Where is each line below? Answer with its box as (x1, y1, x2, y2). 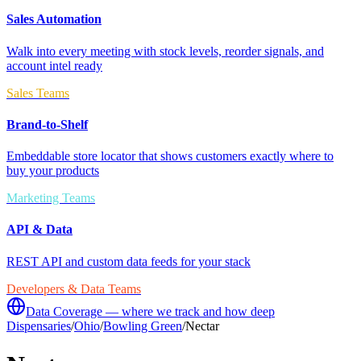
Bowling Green (103, 318, 182, 333)
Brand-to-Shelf (6, 117, 88, 131)
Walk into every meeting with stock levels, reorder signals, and (6, 44, 324, 58)
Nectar (185, 318, 219, 333)
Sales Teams (6, 85, 69, 100)
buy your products (6, 164, 99, 178)
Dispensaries (6, 318, 71, 333)
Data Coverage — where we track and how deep (26, 304, 275, 318)
